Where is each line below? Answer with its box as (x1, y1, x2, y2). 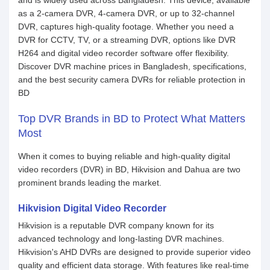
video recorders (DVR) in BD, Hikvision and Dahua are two (18, 165, 240, 174)
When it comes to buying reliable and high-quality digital (18, 151, 230, 161)
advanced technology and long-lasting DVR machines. (18, 234, 224, 243)
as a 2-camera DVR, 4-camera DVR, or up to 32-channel (18, 8, 234, 18)
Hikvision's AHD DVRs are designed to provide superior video (18, 247, 251, 257)
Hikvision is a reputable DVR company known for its (18, 221, 214, 230)
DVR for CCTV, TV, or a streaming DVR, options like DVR (18, 35, 236, 45)
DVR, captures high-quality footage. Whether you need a (18, 22, 234, 31)
